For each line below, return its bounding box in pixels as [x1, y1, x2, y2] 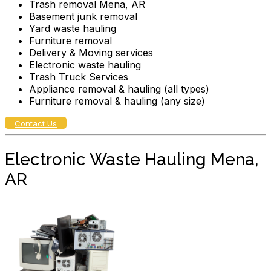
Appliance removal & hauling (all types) [29, 82, 209, 95]
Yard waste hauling [29, 22, 116, 34]
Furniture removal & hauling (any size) [29, 94, 205, 107]
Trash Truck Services [29, 70, 128, 83]
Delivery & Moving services [29, 46, 153, 59]
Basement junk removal [29, 10, 137, 22]
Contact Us [15, 118, 57, 128]
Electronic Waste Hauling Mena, [5, 149, 258, 169]
